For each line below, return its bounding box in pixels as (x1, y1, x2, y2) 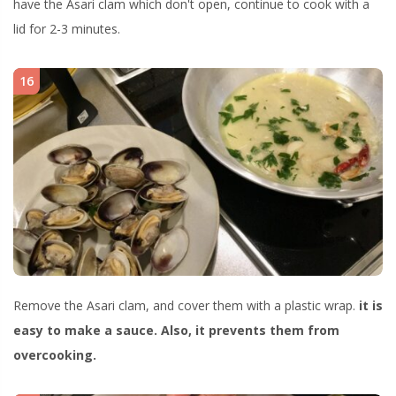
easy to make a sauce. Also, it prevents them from (13, 321, 339, 339)
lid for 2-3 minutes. (13, 20, 120, 38)
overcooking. (13, 346, 96, 363)
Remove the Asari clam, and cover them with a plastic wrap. (13, 296, 359, 314)
